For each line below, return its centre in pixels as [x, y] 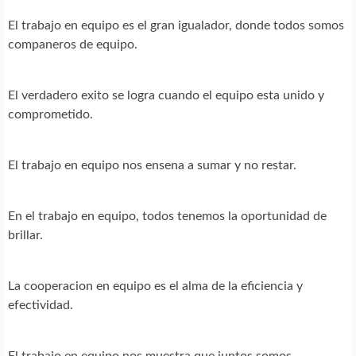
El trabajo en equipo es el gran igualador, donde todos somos [176, 25]
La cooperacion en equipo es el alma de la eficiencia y [155, 286]
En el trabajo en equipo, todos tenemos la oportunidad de [167, 216]
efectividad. [41, 305]
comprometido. [50, 114]
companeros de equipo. [73, 44]
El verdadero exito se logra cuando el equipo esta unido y [166, 95]
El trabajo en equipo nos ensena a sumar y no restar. [152, 165]
